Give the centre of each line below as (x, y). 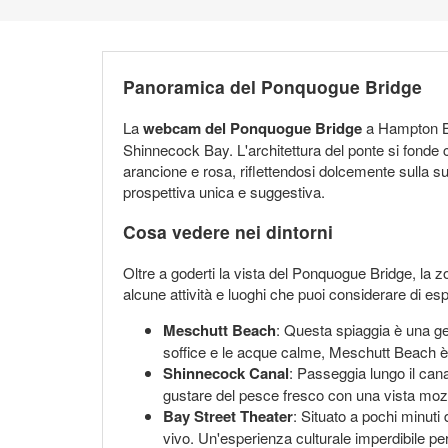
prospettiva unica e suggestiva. (224, 191)
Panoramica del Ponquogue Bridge (272, 87)
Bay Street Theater (228, 415)
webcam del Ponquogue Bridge (252, 127)
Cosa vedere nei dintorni (228, 232)
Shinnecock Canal (226, 372)
